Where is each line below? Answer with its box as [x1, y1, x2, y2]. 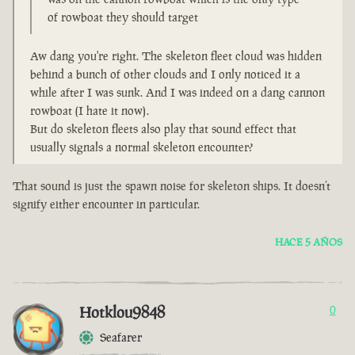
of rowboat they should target [48, 10, 198, 25]
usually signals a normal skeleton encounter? [30, 139, 253, 155]
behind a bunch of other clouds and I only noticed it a [30, 67, 300, 82]
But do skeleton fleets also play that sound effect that [30, 121, 296, 137]
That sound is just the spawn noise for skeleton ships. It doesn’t [13, 178, 330, 194]
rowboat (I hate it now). [30, 103, 149, 119]
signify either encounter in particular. [13, 197, 200, 212]
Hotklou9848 [79, 302, 165, 323]
